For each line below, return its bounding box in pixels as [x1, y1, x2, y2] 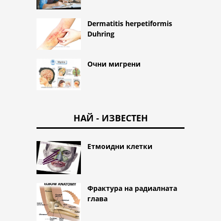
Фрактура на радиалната [87, 184, 177, 193]
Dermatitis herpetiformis [87, 19, 172, 29]
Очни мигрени [87, 59, 141, 69]
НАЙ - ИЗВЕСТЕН [73, 111, 148, 124]
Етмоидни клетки [87, 141, 152, 151]
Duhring [87, 29, 114, 39]
